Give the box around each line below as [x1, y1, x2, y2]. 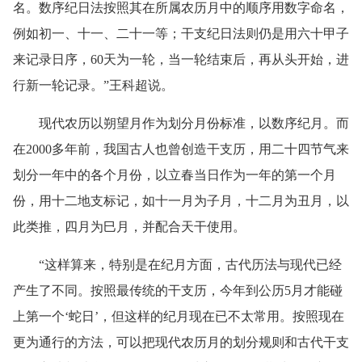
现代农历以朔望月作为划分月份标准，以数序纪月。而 [13, 116, 349, 131]
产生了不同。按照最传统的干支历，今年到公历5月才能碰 [13, 284, 343, 298]
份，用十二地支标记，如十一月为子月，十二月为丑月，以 [13, 194, 349, 208]
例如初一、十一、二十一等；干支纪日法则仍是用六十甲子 [13, 27, 349, 41]
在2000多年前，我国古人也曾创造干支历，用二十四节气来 [13, 142, 349, 157]
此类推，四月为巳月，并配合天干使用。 [13, 220, 246, 234]
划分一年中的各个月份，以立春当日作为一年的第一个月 [13, 168, 336, 183]
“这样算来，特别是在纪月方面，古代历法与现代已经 [13, 258, 342, 272]
